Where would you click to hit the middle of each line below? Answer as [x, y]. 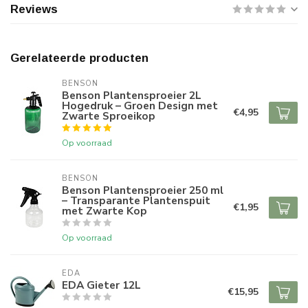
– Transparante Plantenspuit [136, 201]
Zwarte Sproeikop [109, 116]
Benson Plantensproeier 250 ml [143, 190]
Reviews [34, 10]
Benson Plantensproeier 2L [132, 96]
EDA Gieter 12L [101, 285]
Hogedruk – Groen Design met [140, 106]
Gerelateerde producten [79, 58]
